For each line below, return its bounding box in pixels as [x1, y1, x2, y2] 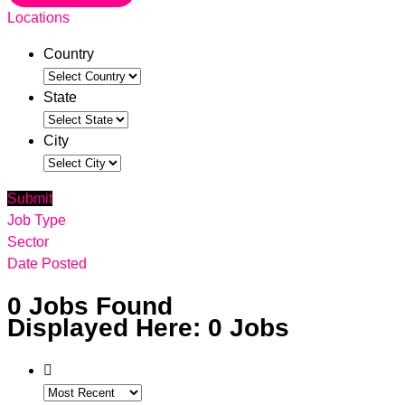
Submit [7, 190, 52, 206]
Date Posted [7, 255, 87, 271]
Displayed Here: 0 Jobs [7, 313, 289, 342]
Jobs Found [29, 291, 173, 320]
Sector [7, 233, 49, 250]
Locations [7, 9, 70, 25]
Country [43, 45, 94, 61]
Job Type [7, 212, 66, 228]
